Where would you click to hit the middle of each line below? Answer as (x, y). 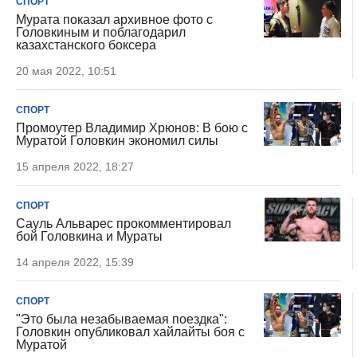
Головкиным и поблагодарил (101, 32)
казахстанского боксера (86, 45)
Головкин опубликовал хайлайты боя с (130, 332)
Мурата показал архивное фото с (114, 20)
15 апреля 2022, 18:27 (75, 167)
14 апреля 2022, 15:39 (75, 262)
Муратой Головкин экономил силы (117, 141)
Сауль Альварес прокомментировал (124, 224)
